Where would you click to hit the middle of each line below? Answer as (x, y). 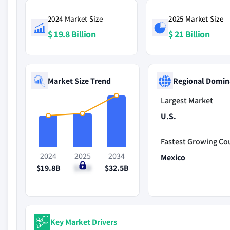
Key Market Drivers (84, 222)
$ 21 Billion (189, 34)
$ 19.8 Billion (72, 34)
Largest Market (187, 100)
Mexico (173, 157)
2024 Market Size (75, 19)
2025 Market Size (196, 19)
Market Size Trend (79, 81)
